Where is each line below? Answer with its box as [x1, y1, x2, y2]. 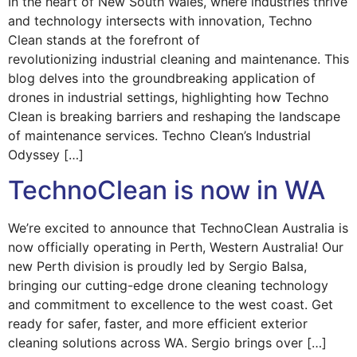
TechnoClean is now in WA [8, 175, 325, 206]
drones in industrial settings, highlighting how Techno [8, 89, 329, 105]
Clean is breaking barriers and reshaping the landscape [8, 108, 340, 124]
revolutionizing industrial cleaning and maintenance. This [8, 51, 349, 67]
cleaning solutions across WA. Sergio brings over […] [8, 335, 327, 351]
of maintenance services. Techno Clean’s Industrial [8, 127, 311, 143]
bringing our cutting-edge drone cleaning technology [8, 277, 328, 294]
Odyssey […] [8, 147, 84, 163]
